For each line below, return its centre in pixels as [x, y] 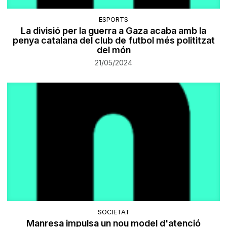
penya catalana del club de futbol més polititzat [113, 40]
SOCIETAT [113, 212]
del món [113, 50]
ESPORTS [113, 19]
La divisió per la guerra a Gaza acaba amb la [113, 30]
